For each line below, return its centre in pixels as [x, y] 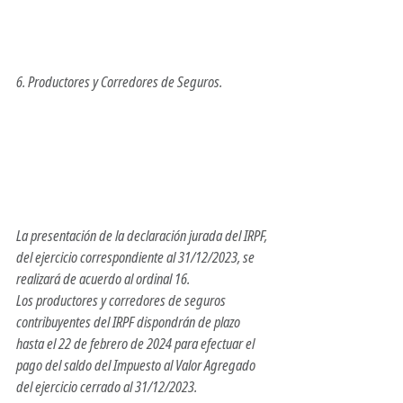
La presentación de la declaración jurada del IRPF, [143, 236]
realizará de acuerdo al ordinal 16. [103, 279]
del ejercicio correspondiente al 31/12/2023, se [137, 258]
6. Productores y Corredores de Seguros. [119, 81]
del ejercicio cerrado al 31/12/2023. [107, 387]
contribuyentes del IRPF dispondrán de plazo [130, 322]
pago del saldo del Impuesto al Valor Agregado [137, 366]
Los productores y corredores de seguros [122, 301]
